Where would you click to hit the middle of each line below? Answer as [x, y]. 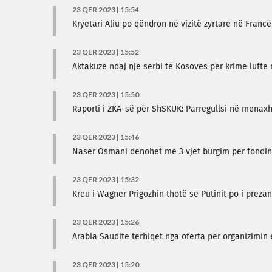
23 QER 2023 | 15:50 [106, 94]
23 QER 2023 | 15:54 [106, 9]
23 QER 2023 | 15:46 [106, 137]
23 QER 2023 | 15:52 [106, 52]
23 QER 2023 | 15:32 [106, 179]
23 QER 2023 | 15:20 [106, 264]
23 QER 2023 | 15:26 [106, 222]
